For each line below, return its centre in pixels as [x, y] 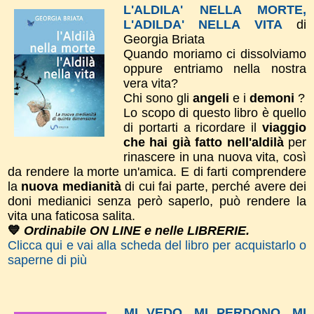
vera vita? [152, 83]
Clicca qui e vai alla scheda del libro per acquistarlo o [157, 245]
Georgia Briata [164, 39]
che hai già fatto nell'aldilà [206, 142]
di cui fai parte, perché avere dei [214, 186]
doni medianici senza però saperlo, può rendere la [157, 201]
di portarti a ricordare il [193, 127]
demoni [274, 98]
